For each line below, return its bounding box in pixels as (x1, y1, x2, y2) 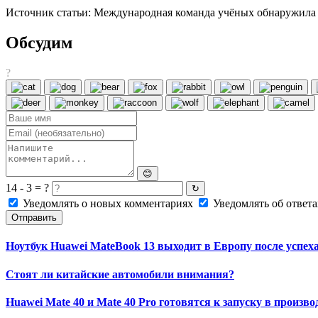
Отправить (11, 212, 57, 224)
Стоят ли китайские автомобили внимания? (6, 268, 234, 280)
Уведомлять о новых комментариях (20, 197, 196, 210)
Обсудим (6, 33, 72, 53)
